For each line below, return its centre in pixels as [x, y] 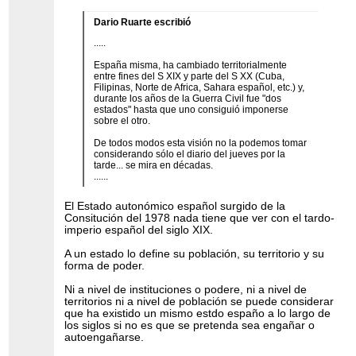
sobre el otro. [122, 121]
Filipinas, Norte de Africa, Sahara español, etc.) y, [199, 88]
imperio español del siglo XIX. [139, 230]
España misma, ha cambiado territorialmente [190, 66]
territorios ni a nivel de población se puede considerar [199, 302]
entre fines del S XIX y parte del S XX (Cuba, [189, 77]
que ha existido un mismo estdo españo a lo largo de [198, 314]
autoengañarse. [104, 338]
